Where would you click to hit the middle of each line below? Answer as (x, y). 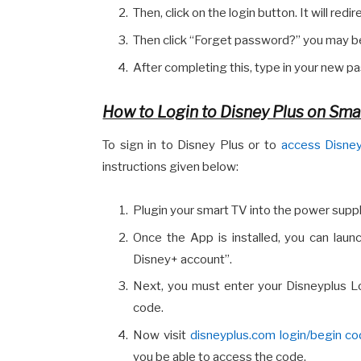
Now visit (162, 335)
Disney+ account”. (183, 259)
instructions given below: (171, 167)
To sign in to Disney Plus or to (192, 145)
